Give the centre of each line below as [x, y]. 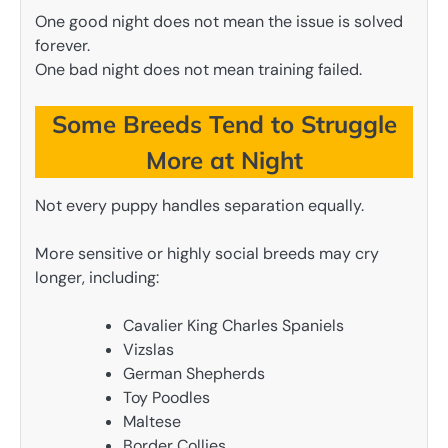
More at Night [224, 159]
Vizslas [148, 349]
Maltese [152, 421]
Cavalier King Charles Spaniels [233, 325]
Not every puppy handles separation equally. [199, 205]
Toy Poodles [166, 397]
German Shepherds [194, 373]
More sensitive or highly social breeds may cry [207, 253]
